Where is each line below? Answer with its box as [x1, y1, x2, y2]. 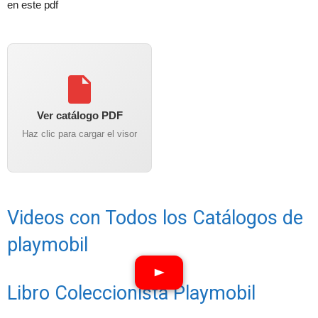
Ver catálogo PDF [36, 109, 123, 121]
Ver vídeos [135, 305, 183, 316]
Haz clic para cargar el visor [22, 128, 137, 139]
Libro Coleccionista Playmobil [7, 282, 256, 305]
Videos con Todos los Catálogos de [7, 207, 303, 229]
